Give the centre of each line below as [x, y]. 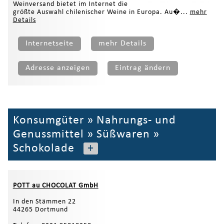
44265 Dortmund [40, 210]
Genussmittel [48, 134]
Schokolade [43, 148]
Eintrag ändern [142, 68]
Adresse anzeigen [57, 68]
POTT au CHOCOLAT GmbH [55, 186]
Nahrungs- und [136, 120]
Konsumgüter [48, 120]
